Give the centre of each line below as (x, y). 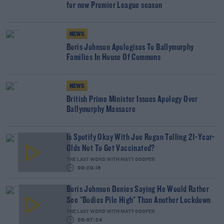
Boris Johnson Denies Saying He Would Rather (138, 190)
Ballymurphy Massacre (101, 110)
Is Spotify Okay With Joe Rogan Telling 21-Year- (141, 138)
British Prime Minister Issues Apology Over (132, 100)
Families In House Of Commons (114, 58)
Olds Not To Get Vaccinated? (111, 149)
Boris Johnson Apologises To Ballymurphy (130, 48)
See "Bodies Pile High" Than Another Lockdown (139, 201)
